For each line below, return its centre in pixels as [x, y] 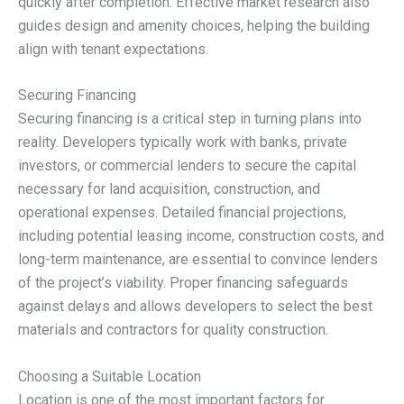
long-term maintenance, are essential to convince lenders [198, 260]
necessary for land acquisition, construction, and [169, 189]
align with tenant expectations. [113, 49]
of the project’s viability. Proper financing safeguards [183, 283]
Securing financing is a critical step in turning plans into [190, 119]
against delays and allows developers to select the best [195, 307]
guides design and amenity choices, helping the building [194, 25]
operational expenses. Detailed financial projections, [182, 213]
